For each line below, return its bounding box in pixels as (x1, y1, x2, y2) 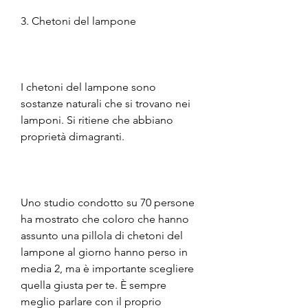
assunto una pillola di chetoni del (21, 228, 183, 242)
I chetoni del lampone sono (21, 80, 156, 93)
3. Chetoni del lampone (21, 14, 136, 27)
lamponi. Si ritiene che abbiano (21, 113, 173, 126)
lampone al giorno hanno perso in (21, 245, 188, 258)
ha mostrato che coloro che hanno (21, 212, 189, 225)
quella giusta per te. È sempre (21, 278, 166, 291)
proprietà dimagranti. (21, 129, 124, 143)
